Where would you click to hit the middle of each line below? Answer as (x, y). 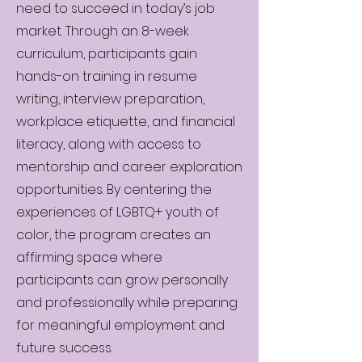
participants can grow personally (122, 280)
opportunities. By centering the (114, 189)
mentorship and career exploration (129, 166)
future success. (64, 347)
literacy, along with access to (109, 144)
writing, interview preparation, (110, 99)
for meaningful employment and (120, 325)
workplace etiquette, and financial (126, 121)
